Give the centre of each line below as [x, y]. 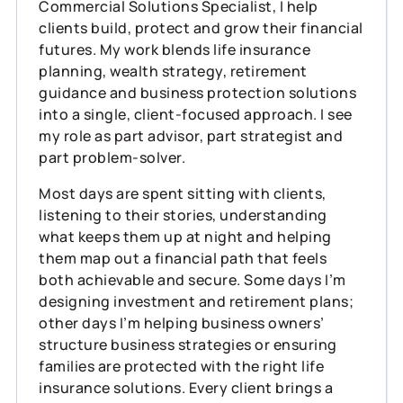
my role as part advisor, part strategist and [191, 135]
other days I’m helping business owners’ [182, 322]
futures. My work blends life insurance [175, 49]
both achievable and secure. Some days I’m [193, 279]
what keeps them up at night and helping [185, 236]
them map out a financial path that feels [183, 258]
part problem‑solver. [112, 157]
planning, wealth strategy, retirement [173, 71]
